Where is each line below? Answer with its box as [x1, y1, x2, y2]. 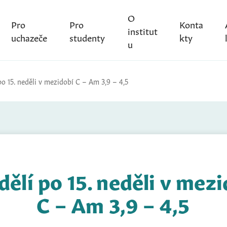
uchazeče [11, 30, 47, 44]
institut [127, 23, 158, 37]
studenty [69, 30, 105, 44]
